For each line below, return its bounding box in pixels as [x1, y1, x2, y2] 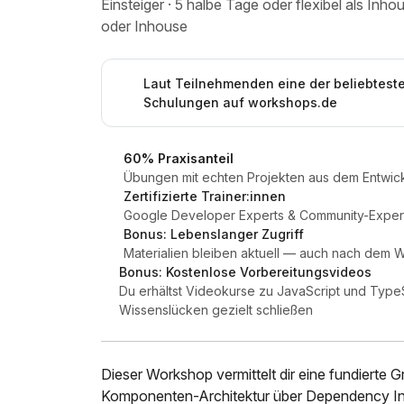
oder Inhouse [101, 17, 188, 35]
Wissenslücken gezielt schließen [118, 302, 313, 317]
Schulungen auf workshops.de [142, 95, 337, 110]
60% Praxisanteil [124, 151, 234, 166]
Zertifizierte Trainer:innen [124, 188, 286, 204]
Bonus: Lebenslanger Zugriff [124, 226, 304, 242]
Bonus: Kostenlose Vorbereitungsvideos [118, 264, 372, 280]
